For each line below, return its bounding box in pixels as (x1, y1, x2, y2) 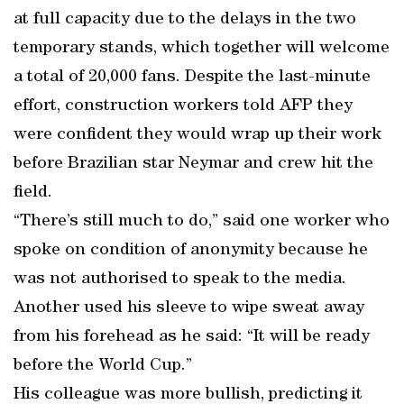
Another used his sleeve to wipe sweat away (14, 299, 364, 317)
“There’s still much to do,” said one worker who (14, 213, 390, 231)
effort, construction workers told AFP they (14, 97, 353, 115)
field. (14, 184, 52, 202)
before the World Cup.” (14, 357, 192, 375)
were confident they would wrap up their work (14, 126, 381, 144)
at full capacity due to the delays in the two (14, 11, 356, 29)
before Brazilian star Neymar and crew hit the (14, 155, 373, 173)
